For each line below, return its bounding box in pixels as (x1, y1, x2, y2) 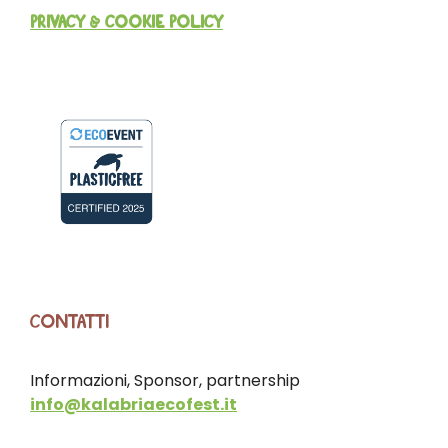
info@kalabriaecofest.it (30, 392, 237, 416)
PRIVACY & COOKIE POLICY (30, 13, 223, 32)
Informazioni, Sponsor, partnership (30, 368, 300, 392)
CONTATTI (30, 311, 109, 332)
